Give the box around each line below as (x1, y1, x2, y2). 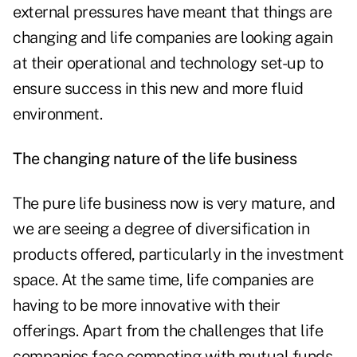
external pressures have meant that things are (13, 2, 332, 22)
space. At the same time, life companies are (13, 270, 314, 290)
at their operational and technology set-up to (13, 53, 324, 73)
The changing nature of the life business (13, 149, 296, 169)
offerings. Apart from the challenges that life (13, 321, 323, 341)
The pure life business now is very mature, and (13, 194, 335, 214)
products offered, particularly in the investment (13, 245, 343, 265)
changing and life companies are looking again (13, 28, 333, 48)
